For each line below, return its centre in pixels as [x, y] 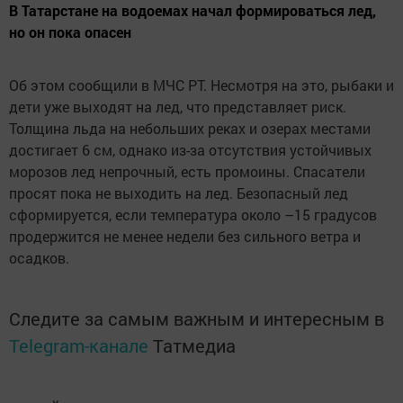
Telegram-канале [79, 346]
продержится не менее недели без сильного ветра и [185, 237]
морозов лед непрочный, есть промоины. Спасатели [187, 172]
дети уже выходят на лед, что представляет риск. [178, 107]
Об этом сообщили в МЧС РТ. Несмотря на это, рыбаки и [201, 85]
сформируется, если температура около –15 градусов [193, 215]
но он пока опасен [70, 32]
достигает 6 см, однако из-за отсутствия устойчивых [190, 150]
